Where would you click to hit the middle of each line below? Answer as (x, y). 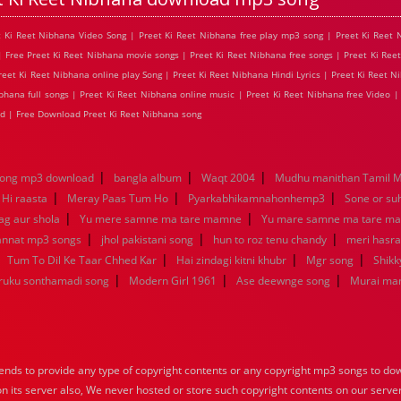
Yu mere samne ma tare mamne (161, 219)
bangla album (148, 178)
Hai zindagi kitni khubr (231, 260)
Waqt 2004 (228, 178)
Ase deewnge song (283, 281)
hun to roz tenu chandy (270, 239)
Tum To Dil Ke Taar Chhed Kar (82, 260)
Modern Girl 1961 (173, 281)
